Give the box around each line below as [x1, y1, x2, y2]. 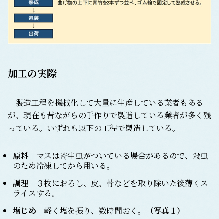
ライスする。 [13, 187, 60, 198]
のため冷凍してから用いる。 [13, 159, 114, 171]
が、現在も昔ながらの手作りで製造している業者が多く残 [8, 109, 211, 121]
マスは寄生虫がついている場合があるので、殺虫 [28, 150, 208, 161]
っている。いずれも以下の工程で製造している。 [8, 122, 180, 133]
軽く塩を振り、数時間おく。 [36, 204, 146, 216]
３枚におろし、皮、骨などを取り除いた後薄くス [28, 177, 208, 189]
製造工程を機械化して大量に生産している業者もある [8, 96, 203, 108]
